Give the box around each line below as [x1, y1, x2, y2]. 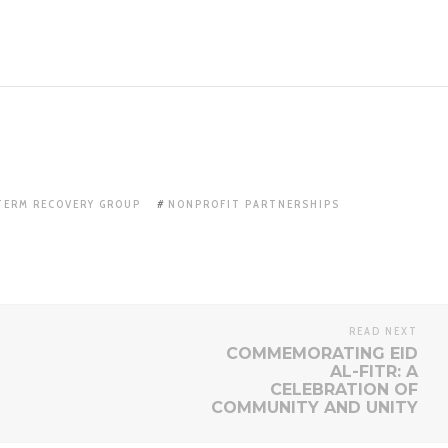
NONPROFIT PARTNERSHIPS [168, 197, 340, 211]
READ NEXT [349, 324, 418, 338]
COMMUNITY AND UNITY [211, 398, 418, 418]
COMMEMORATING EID [226, 344, 418, 364]
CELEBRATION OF [270, 380, 418, 400]
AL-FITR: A [330, 362, 418, 382]
